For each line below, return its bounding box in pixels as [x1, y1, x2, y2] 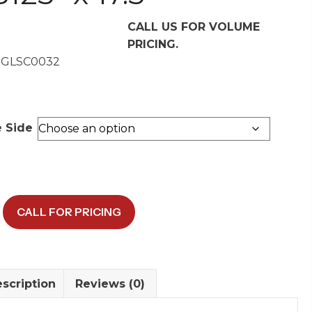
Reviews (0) [75, 276, 145, 290]
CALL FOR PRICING [16, 204, 121, 219]
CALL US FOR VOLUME [127, 19, 260, 33]
